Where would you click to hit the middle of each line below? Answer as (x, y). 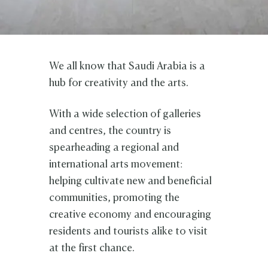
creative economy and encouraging (130, 215)
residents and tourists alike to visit (129, 232)
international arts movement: (116, 165)
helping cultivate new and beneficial (131, 181)
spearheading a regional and (114, 148)
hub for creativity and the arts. (119, 83)
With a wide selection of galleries (125, 114)
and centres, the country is (110, 131)
